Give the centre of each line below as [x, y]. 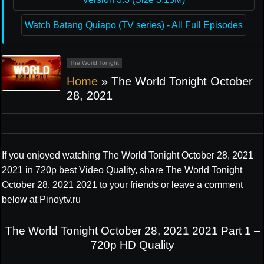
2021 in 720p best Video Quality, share [84, 170]
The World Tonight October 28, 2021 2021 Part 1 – [133, 230]
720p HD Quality [133, 245]
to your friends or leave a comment [170, 185]
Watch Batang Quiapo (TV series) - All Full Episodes [134, 25]
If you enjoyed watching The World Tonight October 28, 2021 [128, 155]
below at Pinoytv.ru [41, 199]
